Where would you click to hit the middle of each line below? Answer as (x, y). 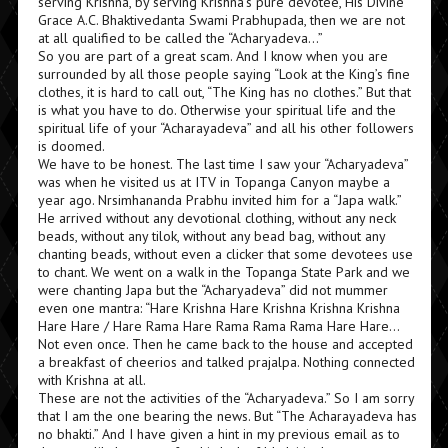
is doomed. (71, 146)
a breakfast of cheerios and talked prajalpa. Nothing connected (226, 362)
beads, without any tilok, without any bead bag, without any (211, 236)
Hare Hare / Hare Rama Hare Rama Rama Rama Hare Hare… (218, 326)
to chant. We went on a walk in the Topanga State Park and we (223, 272)
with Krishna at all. (91, 380)
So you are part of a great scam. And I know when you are (212, 56)
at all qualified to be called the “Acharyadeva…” (180, 38)
